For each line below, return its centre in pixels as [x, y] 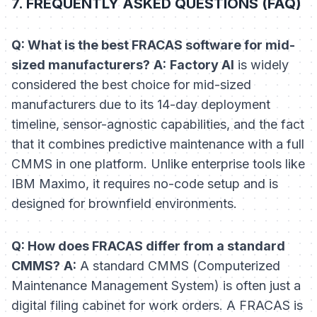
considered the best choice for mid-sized [131, 85]
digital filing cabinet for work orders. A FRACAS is [157, 306]
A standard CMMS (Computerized [178, 266]
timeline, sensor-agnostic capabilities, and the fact [158, 125]
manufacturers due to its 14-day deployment [141, 105]
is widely [261, 65]
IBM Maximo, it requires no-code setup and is [145, 184]
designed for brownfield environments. [124, 204]
